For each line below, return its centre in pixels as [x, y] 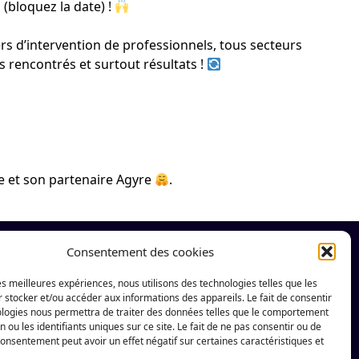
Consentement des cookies [140, 252]
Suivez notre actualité [178, 266]
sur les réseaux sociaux [184, 291]
